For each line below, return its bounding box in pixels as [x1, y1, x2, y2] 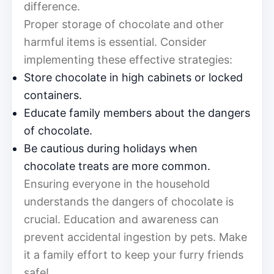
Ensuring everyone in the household [24, 177, 210, 190]
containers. [24, 88, 82, 102]
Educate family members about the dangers [24, 106, 250, 119]
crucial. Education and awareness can [24, 212, 219, 226]
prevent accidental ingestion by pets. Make [24, 230, 247, 243]
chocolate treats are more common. [24, 159, 210, 172]
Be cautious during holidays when [24, 141, 198, 155]
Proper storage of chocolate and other [24, 17, 224, 31]
